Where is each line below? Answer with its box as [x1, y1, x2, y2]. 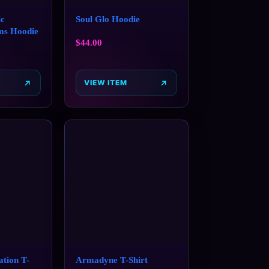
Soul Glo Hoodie [75, 14, 140, 24]
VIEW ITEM [83, 78, 128, 88]
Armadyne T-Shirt [75, 255, 148, 265]
